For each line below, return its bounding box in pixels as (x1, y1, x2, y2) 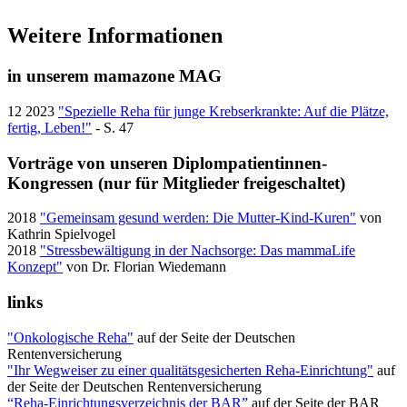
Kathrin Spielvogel (7, 226, 115, 243)
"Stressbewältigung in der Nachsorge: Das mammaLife (40, 243, 355, 259)
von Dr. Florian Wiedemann (63, 259, 226, 275)
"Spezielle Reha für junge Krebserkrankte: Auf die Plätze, (58, 103, 389, 119)
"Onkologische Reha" (7, 329, 134, 345)
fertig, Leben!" (7, 119, 92, 135)
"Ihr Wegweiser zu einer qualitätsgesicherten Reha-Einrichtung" (7, 362, 373, 378)
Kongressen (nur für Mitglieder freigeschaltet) (7, 173, 345, 193)
